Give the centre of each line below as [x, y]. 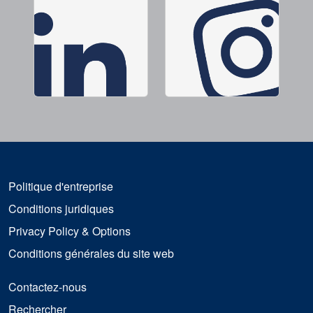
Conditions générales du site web [91, 254]
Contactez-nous [48, 287]
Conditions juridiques [61, 209]
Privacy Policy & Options [70, 231]
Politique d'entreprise [61, 187]
